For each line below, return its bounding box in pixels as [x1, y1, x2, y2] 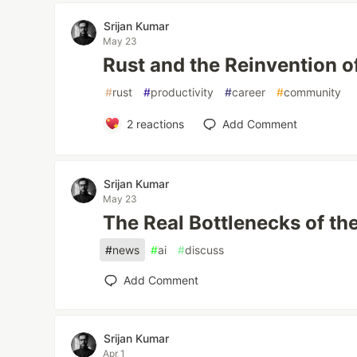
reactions [132, 116, 184, 131]
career [232, 84, 266, 99]
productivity [151, 84, 214, 99]
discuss [185, 242, 225, 257]
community [284, 84, 342, 99]
